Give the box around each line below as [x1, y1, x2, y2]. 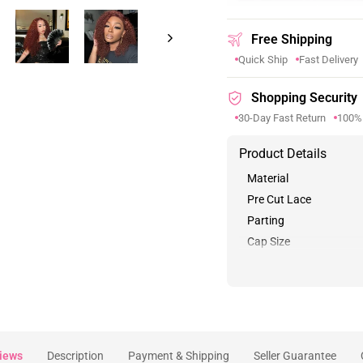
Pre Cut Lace [247, 189, 311, 203]
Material [247, 168, 288, 181]
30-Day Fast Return [238, 108, 326, 121]
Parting [247, 210, 284, 224]
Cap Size [247, 231, 290, 245]
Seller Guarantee [254, 345, 336, 359]
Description [47, 345, 104, 359]
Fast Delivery [299, 49, 358, 62]
